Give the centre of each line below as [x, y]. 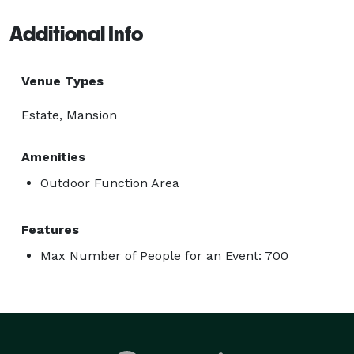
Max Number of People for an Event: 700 [164, 255]
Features [50, 229]
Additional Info [76, 34]
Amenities [53, 156]
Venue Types [62, 81]
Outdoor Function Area [110, 183]
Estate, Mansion [69, 115]
